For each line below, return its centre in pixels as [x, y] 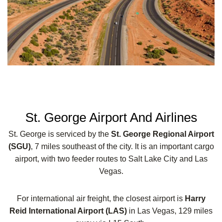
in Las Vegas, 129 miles [171, 211]
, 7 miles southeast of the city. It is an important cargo [122, 146]
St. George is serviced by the [59, 134]
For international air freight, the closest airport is [101, 198]
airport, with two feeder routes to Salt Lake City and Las [111, 159]
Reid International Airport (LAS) [69, 211]
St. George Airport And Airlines [111, 117]
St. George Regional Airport [162, 134]
